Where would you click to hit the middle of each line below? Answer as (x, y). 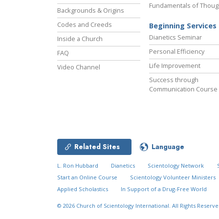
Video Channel (79, 67)
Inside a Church (80, 39)
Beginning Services (183, 26)
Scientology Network (176, 166)
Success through (174, 80)
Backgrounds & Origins (91, 11)
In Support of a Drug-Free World (164, 189)
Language (168, 147)
